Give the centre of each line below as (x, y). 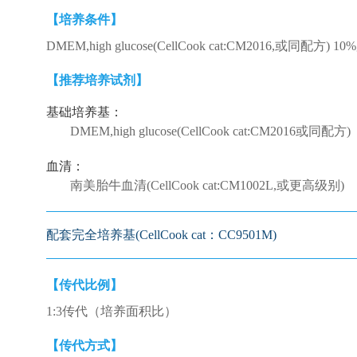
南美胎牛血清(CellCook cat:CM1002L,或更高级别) (207, 185)
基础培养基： (84, 112)
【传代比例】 (84, 285)
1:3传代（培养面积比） (111, 311)
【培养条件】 (84, 20)
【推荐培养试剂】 (97, 80)
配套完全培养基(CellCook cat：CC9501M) (161, 235)
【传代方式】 (84, 345)
